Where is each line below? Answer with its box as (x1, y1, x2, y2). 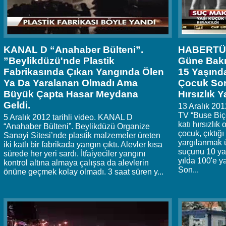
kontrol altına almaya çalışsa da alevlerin (4, 158, 149, 167)
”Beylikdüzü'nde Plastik (4, 55, 115, 67)
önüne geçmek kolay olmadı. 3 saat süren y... (4, 167, 163, 177)
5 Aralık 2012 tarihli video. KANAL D (4, 113, 133, 122)
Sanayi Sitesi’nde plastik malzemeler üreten (4, 131, 160, 140)
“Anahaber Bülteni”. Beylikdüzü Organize (4, 122, 150, 131)
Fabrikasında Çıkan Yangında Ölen (4, 67, 164, 78)
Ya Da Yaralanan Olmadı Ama (4, 78, 138, 89)
